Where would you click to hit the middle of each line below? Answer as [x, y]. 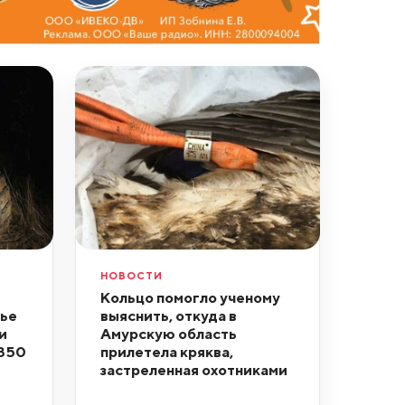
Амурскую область [168, 334]
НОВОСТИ [131, 276]
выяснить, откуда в [168, 316]
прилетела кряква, [166, 352]
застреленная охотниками [193, 370]
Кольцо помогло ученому [190, 298]
